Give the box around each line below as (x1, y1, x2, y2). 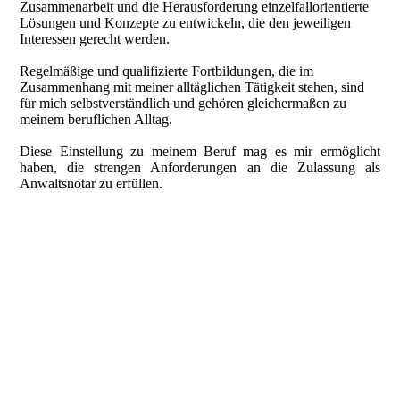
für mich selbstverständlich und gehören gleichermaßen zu (20, 95, 347, 111)
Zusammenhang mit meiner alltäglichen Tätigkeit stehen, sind (20, 79, 365, 95)
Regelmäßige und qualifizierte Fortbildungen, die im (20, 62, 314, 79)
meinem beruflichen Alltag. (20, 111, 177, 127)
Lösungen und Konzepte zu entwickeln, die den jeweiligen (20, 14, 352, 30)
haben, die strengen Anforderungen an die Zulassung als (20, 159, 380, 175)
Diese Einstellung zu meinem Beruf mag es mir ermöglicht (20, 143, 380, 159)
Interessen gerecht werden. (20, 30, 171, 46)
